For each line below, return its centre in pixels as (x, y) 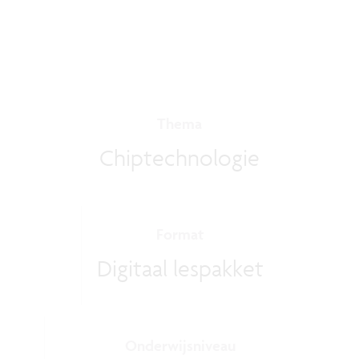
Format (180, 234)
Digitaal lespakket (180, 268)
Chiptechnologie (179, 158)
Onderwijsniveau (180, 345)
